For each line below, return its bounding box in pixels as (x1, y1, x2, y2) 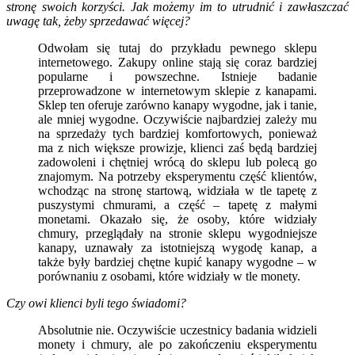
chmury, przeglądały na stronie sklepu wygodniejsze (38, 226, 317, 240)
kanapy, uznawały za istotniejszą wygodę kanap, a (38, 240, 317, 254)
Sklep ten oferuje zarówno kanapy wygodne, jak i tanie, (38, 97, 317, 112)
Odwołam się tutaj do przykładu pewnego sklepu (38, 40, 317, 55)
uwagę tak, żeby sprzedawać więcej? (6, 13, 190, 28)
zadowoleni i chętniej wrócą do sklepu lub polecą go (38, 155, 317, 169)
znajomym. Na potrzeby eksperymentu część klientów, (38, 169, 317, 183)
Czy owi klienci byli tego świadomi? (6, 296, 186, 310)
